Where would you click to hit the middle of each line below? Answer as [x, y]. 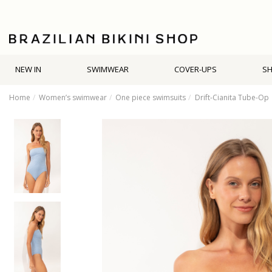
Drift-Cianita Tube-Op [232, 97]
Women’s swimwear [73, 97]
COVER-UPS [196, 70]
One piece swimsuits [151, 97]
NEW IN [28, 70]
